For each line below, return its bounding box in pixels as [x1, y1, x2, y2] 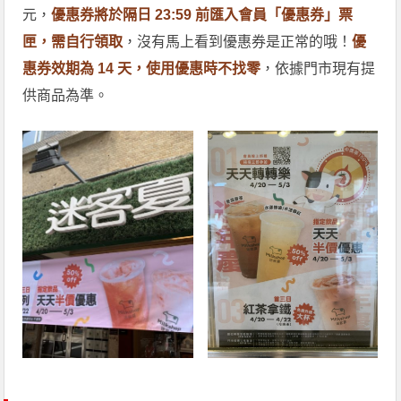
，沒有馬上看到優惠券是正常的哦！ [123, 33, 353, 49]
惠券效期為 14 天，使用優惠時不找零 [22, 60, 261, 76]
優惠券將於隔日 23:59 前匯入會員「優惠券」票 [51, 6, 354, 22]
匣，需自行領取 [22, 33, 124, 49]
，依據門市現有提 [260, 60, 376, 76]
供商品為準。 [22, 87, 109, 103]
